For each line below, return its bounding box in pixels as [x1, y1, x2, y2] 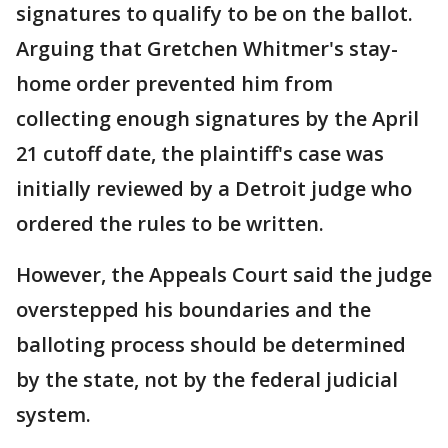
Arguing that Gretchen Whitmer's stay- [16, 34, 398, 62]
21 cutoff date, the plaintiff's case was [16, 139, 384, 167]
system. [16, 400, 91, 428]
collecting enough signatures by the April [16, 104, 419, 132]
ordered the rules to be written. [16, 209, 324, 237]
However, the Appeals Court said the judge [16, 260, 432, 288]
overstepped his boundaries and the [16, 295, 371, 323]
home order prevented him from [16, 69, 333, 97]
